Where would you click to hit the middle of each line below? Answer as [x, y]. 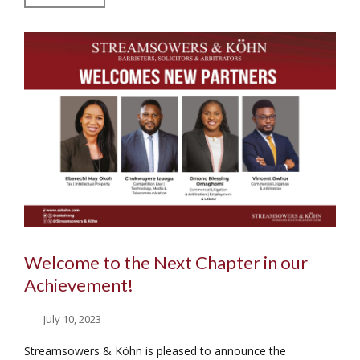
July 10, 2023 [73, 319]
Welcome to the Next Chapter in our [166, 262]
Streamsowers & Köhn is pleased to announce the [155, 350]
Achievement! [79, 284]
